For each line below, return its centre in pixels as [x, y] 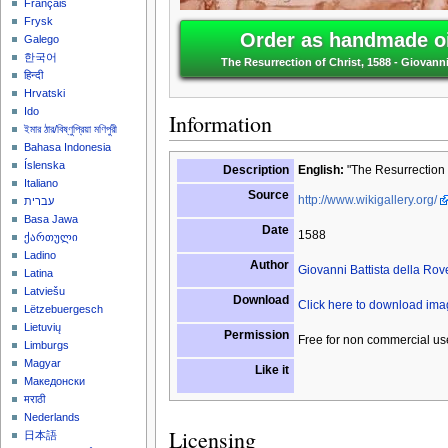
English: [320, 169]
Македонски [55, 381]
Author [269, 264]
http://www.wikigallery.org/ [367, 199]
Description [255, 169]
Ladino [40, 255]
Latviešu [45, 291]
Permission [256, 334]
